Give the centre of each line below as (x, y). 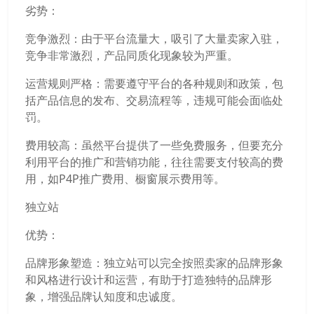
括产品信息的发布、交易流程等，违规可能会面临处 (154, 100)
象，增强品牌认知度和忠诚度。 (104, 296)
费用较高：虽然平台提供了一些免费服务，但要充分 (154, 145)
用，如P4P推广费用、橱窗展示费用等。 (125, 179)
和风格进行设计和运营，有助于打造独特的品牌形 (149, 280)
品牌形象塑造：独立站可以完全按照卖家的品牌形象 (154, 263)
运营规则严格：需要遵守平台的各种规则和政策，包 (154, 83)
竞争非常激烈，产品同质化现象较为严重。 (132, 55)
